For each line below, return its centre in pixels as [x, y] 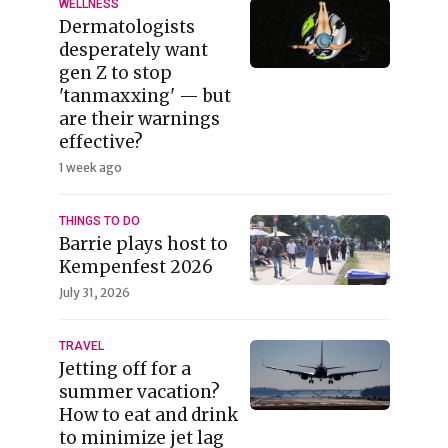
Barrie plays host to [143, 244]
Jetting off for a [124, 369]
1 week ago [90, 167]
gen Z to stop [115, 73]
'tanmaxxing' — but [144, 96]
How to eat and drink [148, 415]
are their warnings [139, 119]
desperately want [133, 50]
